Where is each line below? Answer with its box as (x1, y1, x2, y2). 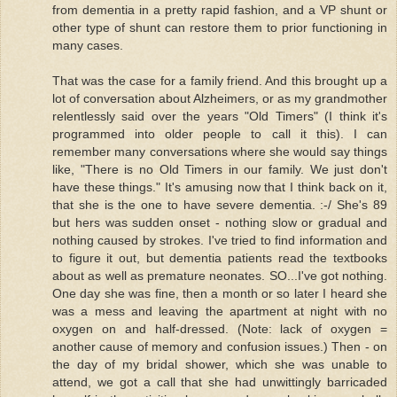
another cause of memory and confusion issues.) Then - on (52, 339, 387, 354)
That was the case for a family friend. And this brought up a (52, 73, 387, 88)
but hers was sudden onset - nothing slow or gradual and (52, 214, 387, 230)
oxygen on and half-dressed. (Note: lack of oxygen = (52, 321, 387, 336)
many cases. (52, 37, 123, 52)
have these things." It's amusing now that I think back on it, (52, 179, 387, 194)
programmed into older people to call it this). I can (52, 126, 387, 141)
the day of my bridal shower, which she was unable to (52, 356, 387, 371)
